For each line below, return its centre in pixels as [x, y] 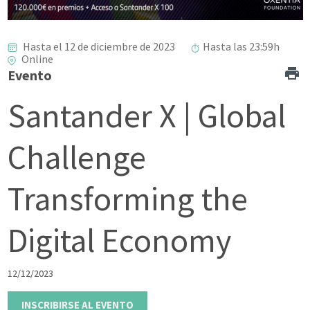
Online [36, 59]
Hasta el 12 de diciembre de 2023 [98, 47]
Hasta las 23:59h [241, 47]
